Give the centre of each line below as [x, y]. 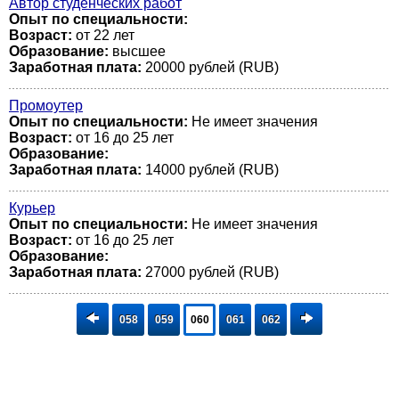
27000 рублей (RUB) [210, 272]
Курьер [32, 208]
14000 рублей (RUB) [210, 170]
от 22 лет [103, 35]
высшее [137, 51]
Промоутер [46, 106]
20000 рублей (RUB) [210, 67]
